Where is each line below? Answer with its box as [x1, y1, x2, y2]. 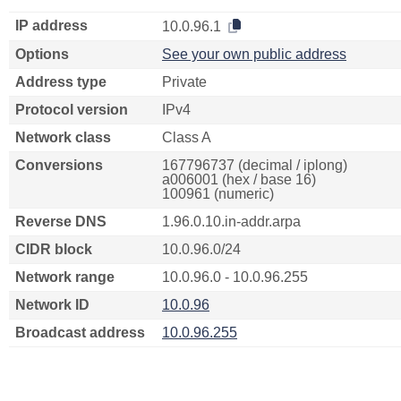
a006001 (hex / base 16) [162, 172, 316, 187]
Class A [162, 130, 211, 145]
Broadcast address [15, 325, 145, 340]
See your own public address [162, 47, 346, 62]
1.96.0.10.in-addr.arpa [162, 214, 301, 229]
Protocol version [15, 102, 128, 117]
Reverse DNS [15, 214, 107, 229]
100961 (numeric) [162, 186, 274, 201]
